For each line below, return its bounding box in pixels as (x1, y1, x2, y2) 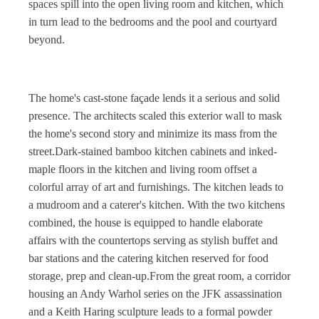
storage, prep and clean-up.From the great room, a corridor (28, 270, 291, 282)
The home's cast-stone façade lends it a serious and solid (28, 92, 280, 104)
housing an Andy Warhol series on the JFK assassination (28, 288, 282, 300)
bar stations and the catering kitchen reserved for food (28, 252, 268, 264)
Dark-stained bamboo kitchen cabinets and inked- (55, 145, 277, 157)
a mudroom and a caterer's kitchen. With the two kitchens (28, 199, 285, 211)
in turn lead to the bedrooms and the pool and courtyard (28, 16, 277, 28)
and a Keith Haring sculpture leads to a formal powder (28, 305, 272, 318)
